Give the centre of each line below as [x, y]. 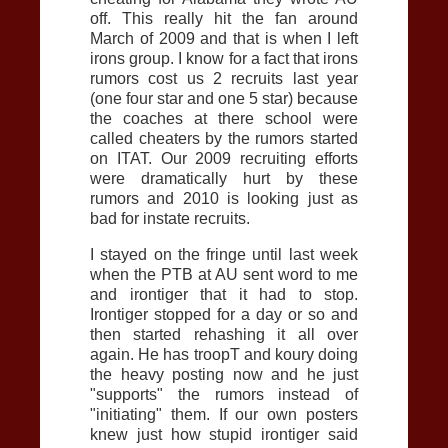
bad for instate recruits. [170, 218]
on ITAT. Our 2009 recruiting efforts [224, 158]
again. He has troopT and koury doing [224, 354]
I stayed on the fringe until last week [224, 254]
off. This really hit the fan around [224, 18]
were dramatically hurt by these [224, 178]
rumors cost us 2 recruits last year [224, 78]
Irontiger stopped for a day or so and [224, 314]
